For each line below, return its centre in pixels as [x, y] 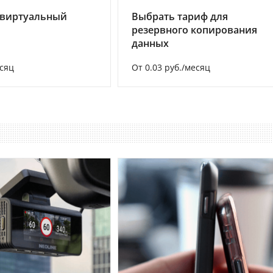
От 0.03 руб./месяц [171, 68]
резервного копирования [194, 30]
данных [150, 44]
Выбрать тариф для [180, 17]
